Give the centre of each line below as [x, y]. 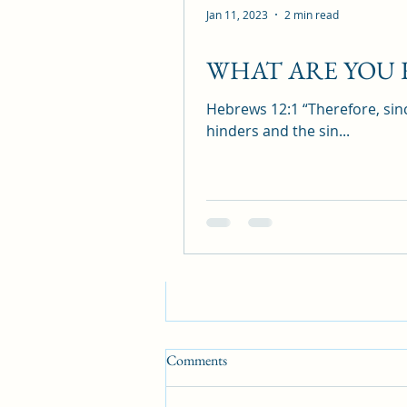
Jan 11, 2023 [237, 15]
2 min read [312, 15]
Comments [197, 361]
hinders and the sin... [278, 131]
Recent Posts [214, 25]
